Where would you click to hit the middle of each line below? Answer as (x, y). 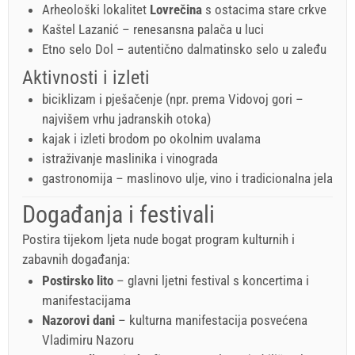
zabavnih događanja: (76, 259)
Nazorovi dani (78, 320)
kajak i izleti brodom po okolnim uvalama (151, 139)
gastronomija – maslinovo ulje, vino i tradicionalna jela (187, 178)
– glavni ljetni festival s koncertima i (211, 281)
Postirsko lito (78, 281)
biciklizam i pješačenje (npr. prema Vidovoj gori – (173, 99)
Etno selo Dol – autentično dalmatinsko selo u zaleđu (184, 49)
